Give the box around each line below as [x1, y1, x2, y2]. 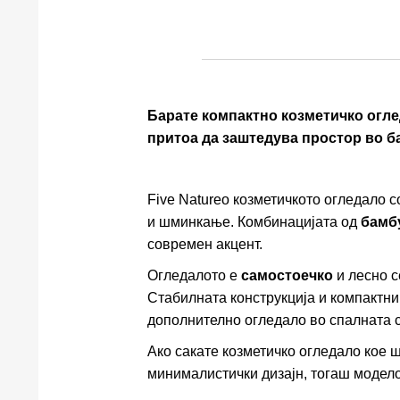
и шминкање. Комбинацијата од [146, 213, 361, 229]
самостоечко [240, 267, 333, 283]
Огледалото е [146, 267, 241, 283]
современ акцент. [146, 236, 262, 252]
